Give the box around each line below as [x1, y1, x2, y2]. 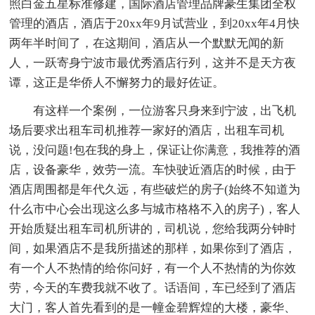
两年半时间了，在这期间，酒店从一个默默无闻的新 [9, 36, 285, 50]
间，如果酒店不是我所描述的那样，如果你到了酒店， [9, 241, 297, 255]
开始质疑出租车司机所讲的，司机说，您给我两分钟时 [9, 221, 297, 236]
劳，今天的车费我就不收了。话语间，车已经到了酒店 [9, 281, 297, 295]
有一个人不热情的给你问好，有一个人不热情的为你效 [9, 261, 297, 275]
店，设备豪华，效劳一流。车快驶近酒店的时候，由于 [9, 162, 297, 176]
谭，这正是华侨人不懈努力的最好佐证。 [9, 75, 225, 89]
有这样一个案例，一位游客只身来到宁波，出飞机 [9, 103, 297, 117]
